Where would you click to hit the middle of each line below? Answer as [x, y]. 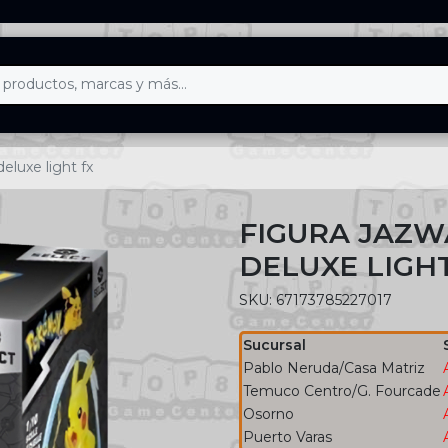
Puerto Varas [287, 436]
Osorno [268, 413]
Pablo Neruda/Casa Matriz [334, 367]
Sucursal [274, 344]
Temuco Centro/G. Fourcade [342, 390]
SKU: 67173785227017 [315, 299]
